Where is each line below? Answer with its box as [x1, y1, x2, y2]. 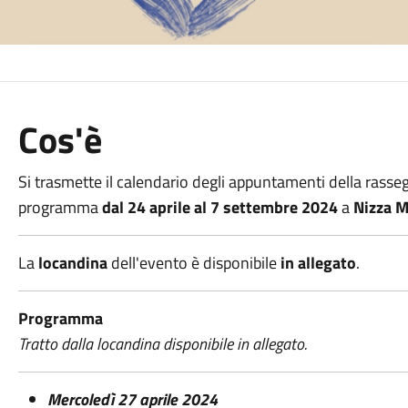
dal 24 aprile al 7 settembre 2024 [101, 195, 338, 219]
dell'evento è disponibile [107, 250, 280, 275]
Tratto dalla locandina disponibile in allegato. [17, 331, 307, 356]
